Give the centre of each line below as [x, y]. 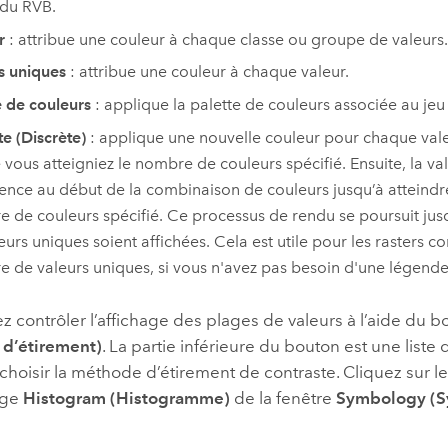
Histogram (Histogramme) [127, 397]
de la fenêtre [283, 397]
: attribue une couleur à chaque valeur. [207, 72]
